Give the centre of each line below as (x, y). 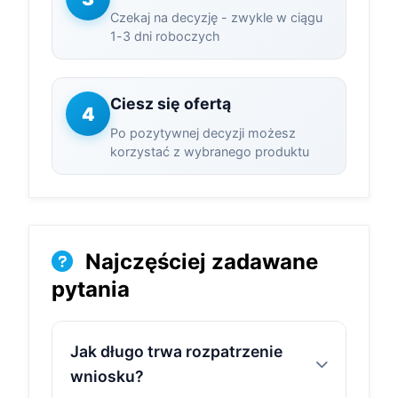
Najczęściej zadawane (199, 262)
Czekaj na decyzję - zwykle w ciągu (216, 17)
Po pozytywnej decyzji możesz (203, 133)
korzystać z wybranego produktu (210, 151)
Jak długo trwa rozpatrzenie (176, 351)
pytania (91, 289)
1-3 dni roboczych (165, 36)
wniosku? (107, 376)
